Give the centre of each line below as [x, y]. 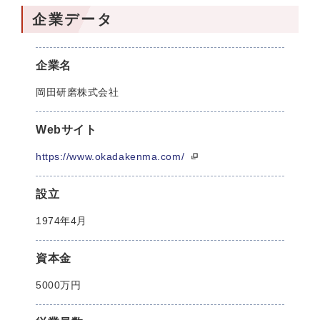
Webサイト [66, 130]
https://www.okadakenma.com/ [112, 156]
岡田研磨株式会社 [77, 92]
